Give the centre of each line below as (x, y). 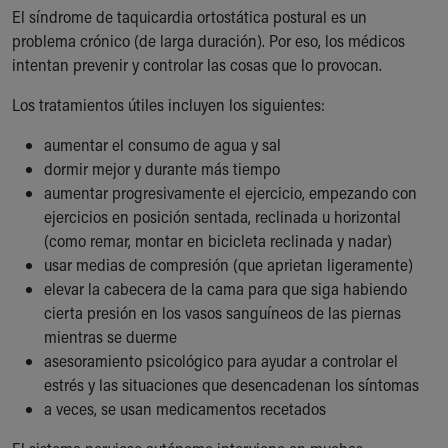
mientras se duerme (110, 336)
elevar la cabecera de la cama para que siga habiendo (225, 288)
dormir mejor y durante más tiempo (162, 168)
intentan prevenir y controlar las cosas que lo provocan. (197, 64)
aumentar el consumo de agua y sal (162, 144)
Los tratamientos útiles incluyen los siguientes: (168, 104)
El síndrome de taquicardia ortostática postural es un (189, 16)
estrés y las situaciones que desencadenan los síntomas (231, 384)
